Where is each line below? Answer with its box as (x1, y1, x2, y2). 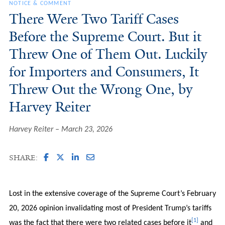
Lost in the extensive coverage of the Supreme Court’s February (9, 189, 216, 198)
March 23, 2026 (61, 125, 113, 134)
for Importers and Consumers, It (9, 63, 199, 81)
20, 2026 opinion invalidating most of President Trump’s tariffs (9, 204, 211, 212)
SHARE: (9, 152, 38, 163)
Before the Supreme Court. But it (9, 28, 201, 46)
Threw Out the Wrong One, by (9, 80, 193, 98)
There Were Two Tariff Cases (9, 10, 179, 28)
